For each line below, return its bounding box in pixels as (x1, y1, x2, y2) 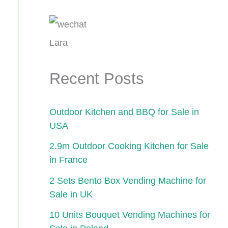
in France (49, 155, 88, 165)
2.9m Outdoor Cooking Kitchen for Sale (49, 141, 209, 152)
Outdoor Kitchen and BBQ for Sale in (49, 106, 199, 117)
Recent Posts (49, 70, 144, 88)
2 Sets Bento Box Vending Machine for (49, 175, 206, 186)
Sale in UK (49, 189, 93, 199)
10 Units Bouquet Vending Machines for (49, 210, 210, 220)
